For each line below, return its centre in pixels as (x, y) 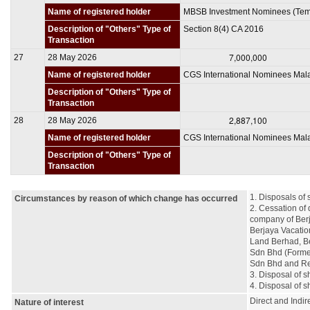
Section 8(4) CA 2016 (224, 29)
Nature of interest (49, 302)
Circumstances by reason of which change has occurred (126, 198)
